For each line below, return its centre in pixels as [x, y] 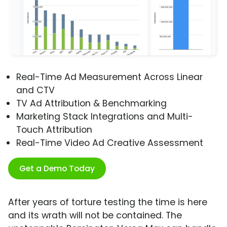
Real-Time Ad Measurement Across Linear [109, 77]
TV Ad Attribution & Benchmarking [91, 104]
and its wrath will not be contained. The [95, 216]
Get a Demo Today [57, 169]
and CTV [35, 90]
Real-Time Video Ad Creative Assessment [110, 143]
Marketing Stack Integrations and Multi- [105, 117]
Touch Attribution [54, 130]
